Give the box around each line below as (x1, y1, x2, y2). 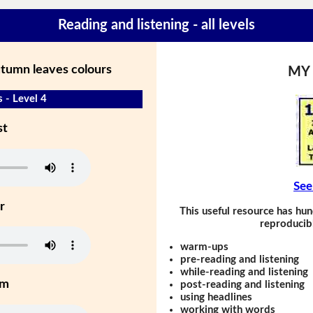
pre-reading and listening (180, 254, 300, 265)
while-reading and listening (180, 266, 309, 277)
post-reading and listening (180, 279, 305, 290)
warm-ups (180, 241, 229, 252)
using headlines (180, 291, 253, 303)
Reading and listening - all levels (58, 18, 255, 33)
